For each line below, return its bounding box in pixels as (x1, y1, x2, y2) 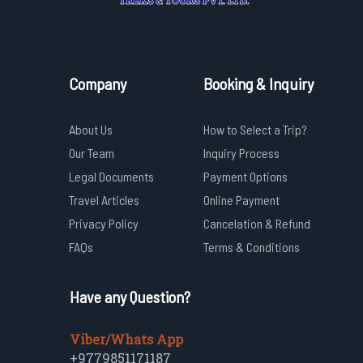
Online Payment (203, 192, 280, 207)
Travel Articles (69, 192, 139, 207)
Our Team (69, 145, 114, 160)
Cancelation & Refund (203, 216, 310, 231)
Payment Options (203, 169, 288, 184)
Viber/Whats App (70, 331, 183, 348)
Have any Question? (70, 287, 190, 306)
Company (69, 74, 126, 93)
